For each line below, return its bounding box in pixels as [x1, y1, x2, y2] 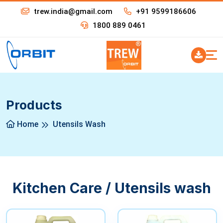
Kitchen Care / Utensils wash [12, 180, 211, 197]
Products [6, 98, 62, 113]
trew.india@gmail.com [31, 7, 112, 16]
